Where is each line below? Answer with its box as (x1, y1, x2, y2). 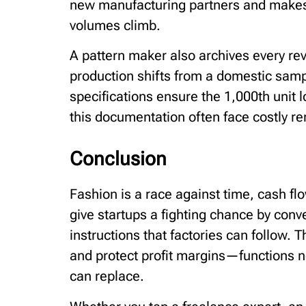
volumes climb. (70, 16, 161, 33)
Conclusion (70, 148, 167, 171)
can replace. (70, 268, 144, 285)
